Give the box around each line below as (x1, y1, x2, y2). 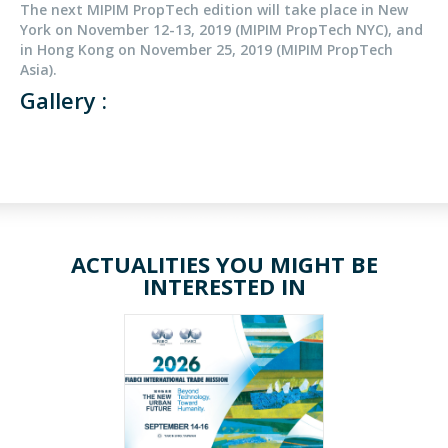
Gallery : (20, 84, 107, 115)
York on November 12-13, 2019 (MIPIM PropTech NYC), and (20, 19, 423, 39)
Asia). (20, 59, 57, 79)
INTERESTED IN (142, 270, 306, 301)
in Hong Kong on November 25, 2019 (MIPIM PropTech (20, 39, 393, 59)
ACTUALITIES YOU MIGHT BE (70, 248, 378, 279)
